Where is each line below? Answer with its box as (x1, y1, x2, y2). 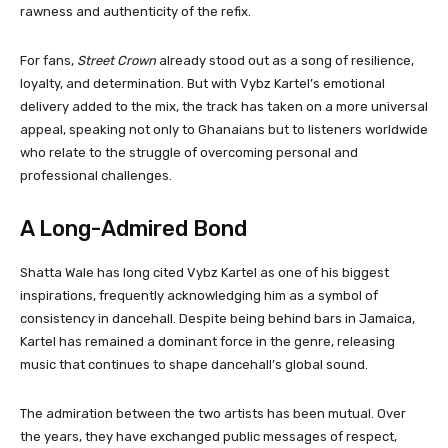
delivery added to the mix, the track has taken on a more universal (20, 98, 428, 114)
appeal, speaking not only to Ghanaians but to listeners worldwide (20, 121, 428, 137)
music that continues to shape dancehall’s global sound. (20, 356, 368, 372)
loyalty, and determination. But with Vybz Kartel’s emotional (20, 75, 385, 91)
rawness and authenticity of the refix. (20, 3, 251, 19)
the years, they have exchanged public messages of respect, (20, 428, 397, 444)
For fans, (20, 52, 77, 68)
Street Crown (77, 52, 156, 68)
